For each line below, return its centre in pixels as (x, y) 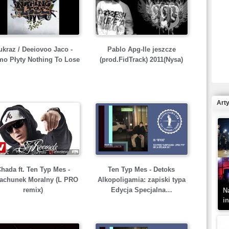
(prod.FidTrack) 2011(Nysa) (141, 60)
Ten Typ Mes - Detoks (141, 169)
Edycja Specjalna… (141, 190)
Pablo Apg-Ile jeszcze (141, 49)
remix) (33, 190)
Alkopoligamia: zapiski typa (141, 180)
